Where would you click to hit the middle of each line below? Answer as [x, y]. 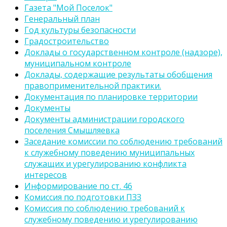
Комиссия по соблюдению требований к [105, 208]
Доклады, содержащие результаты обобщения [118, 74]
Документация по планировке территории [111, 97]
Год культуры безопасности [80, 30]
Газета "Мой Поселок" [68, 8]
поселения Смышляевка [72, 130]
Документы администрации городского [104, 119]
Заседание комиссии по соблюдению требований [123, 141]
